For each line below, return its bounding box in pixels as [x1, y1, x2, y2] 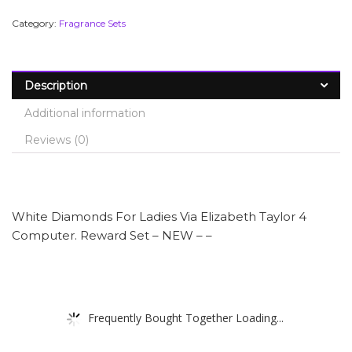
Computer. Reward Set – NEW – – [12, 227, 212, 243]
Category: [12, 17, 59, 29]
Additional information [24, 106, 145, 120]
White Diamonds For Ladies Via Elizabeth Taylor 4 [12, 208, 306, 224]
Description [24, 79, 87, 93]
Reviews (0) [24, 133, 89, 147]
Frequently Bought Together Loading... [88, 310, 284, 325]
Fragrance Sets [59, 17, 126, 29]
